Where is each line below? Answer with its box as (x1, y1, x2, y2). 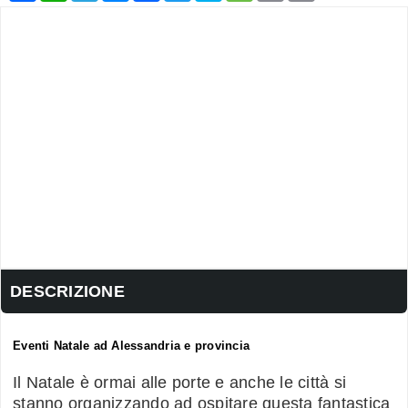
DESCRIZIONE (10, 282, 125, 301)
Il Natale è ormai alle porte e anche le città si (13, 373, 346, 393)
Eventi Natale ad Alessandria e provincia (13, 339, 250, 353)
